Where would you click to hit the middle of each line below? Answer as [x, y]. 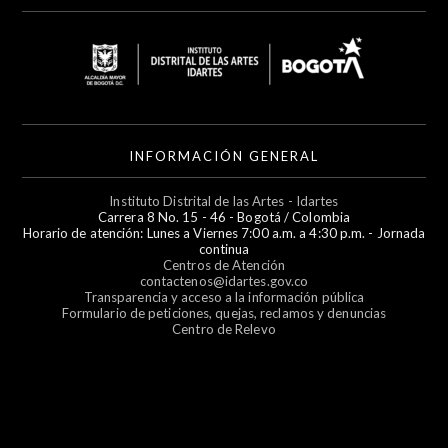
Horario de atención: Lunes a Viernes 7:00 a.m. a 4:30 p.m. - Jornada [224, 233]
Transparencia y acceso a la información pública [224, 297]
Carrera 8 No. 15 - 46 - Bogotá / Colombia [224, 217]
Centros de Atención [224, 265]
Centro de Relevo [224, 329]
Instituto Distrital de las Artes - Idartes [224, 201]
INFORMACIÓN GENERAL [224, 156]
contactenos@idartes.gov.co [224, 281]
